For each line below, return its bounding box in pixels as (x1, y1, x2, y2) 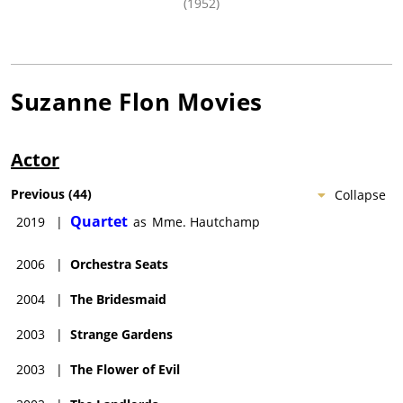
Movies (170, 85, 263, 118)
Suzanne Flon (11, 85, 170, 118)
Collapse (335, 185, 386, 203)
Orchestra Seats (70, 255, 168, 273)
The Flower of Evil (70, 360, 180, 378)
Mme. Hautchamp (152, 212, 260, 230)
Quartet (70, 210, 128, 231)
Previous (11, 184, 65, 202)
